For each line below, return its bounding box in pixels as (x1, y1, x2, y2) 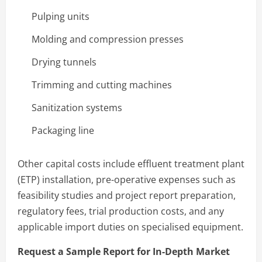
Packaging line (32, 123, 94, 137)
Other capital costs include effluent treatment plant (18, 157, 244, 170)
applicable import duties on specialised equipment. (18, 220, 243, 233)
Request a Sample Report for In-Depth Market (18, 244, 230, 258)
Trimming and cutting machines (32, 78, 172, 91)
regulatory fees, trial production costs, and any (18, 204, 224, 218)
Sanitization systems (32, 101, 122, 114)
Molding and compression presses (32, 32, 184, 46)
